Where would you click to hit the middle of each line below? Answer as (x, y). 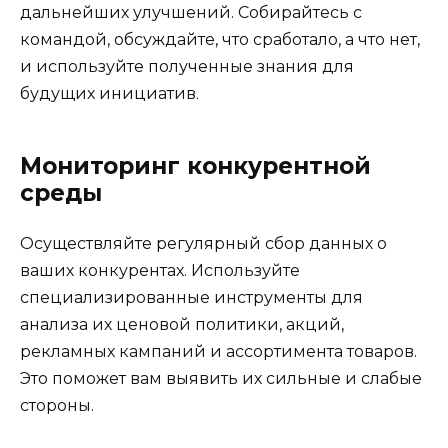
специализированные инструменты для (191, 297)
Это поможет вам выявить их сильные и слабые (221, 378)
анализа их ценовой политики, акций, (182, 324)
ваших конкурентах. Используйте (160, 270)
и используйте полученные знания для (187, 66)
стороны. (57, 405)
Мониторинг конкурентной (195, 166)
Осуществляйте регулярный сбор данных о (203, 243)
